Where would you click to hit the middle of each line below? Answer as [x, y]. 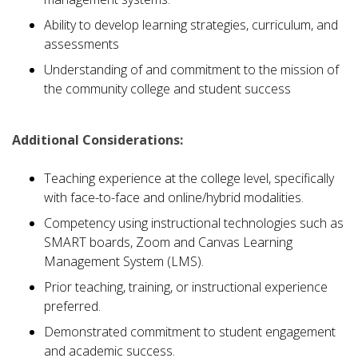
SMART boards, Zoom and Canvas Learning [168, 242]
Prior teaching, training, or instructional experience [186, 286]
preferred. [72, 306]
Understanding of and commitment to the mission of [191, 69]
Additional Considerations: [97, 139]
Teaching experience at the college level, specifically [189, 178]
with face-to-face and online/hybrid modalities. [174, 197]
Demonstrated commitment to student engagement [190, 331]
